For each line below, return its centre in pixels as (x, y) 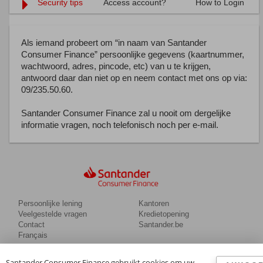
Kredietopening (163, 214)
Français (33, 235)
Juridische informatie (216, 257)
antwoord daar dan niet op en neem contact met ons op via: (134, 78)
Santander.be (161, 225)
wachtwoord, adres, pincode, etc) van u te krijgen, (116, 66)
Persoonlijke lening (50, 203)
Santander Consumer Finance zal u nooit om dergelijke (126, 113)
